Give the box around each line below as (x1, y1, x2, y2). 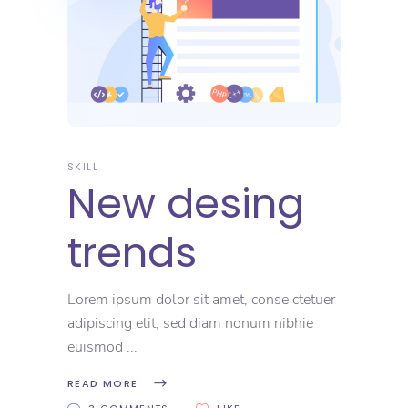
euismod (67, 336, 127, 357)
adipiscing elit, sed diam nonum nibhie (67, 312, 313, 333)
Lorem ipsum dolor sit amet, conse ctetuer (67, 289, 335, 310)
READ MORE (67, 375, 138, 391)
